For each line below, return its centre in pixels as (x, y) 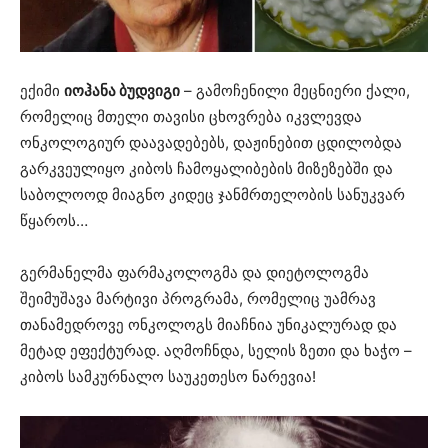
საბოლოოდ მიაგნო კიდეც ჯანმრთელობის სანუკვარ (212, 195)
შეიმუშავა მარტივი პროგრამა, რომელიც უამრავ (198, 299)
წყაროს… (54, 221)
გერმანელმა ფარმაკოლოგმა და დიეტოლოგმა (194, 273)
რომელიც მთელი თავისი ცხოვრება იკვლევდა (191, 117)
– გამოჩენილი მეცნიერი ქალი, (295, 91)
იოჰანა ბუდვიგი (122, 91)
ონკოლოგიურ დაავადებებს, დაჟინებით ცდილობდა (211, 143)
